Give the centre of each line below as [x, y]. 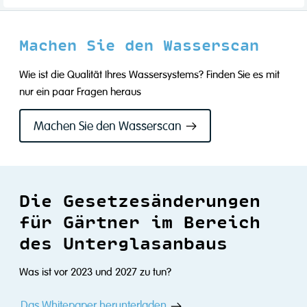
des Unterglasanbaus [124, 242]
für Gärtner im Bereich [140, 220]
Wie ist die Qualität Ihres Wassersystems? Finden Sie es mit [150, 75]
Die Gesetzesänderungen [140, 199]
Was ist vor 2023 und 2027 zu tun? [96, 272]
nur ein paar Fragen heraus [81, 92]
